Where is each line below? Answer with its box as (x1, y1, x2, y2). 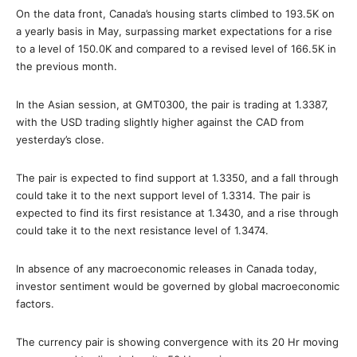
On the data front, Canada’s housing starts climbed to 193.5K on (16, 7, 335, 20)
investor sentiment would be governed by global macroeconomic (16, 280, 339, 292)
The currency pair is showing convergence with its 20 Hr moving (16, 335, 339, 348)
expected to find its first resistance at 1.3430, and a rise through (16, 206, 339, 219)
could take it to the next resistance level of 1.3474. (16, 224, 269, 237)
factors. (16, 297, 54, 310)
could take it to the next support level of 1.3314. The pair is (16, 189, 311, 202)
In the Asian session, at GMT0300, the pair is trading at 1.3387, (16, 98, 328, 111)
